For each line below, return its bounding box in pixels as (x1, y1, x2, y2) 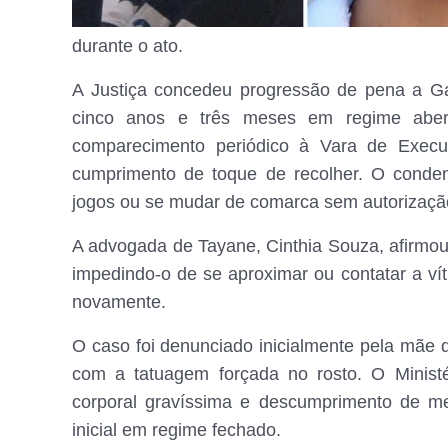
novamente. (72, 291, 166, 312)
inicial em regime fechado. (72, 419, 281, 440)
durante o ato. (72, 35, 183, 56)
